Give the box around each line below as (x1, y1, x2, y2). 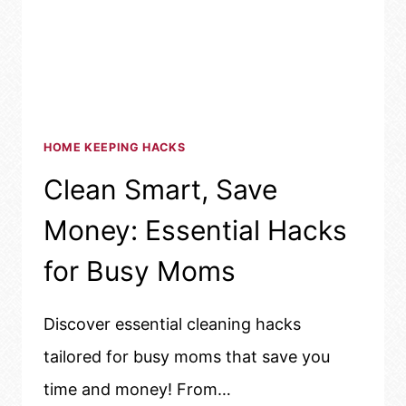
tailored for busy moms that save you (43, 347, 330, 367)
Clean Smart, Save (43, 173, 277, 207)
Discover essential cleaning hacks (43, 314, 301, 334)
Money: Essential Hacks (43, 214, 347, 247)
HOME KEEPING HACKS (43, 140, 186, 154)
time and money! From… (43, 380, 231, 400)
